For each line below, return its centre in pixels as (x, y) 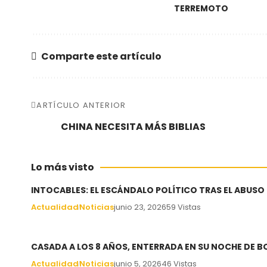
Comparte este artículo (101, 56)
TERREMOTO (201, 8)
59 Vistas (184, 207)
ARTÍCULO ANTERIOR (81, 105)
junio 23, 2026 (140, 207)
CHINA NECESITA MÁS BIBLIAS (133, 127)
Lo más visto (63, 167)
